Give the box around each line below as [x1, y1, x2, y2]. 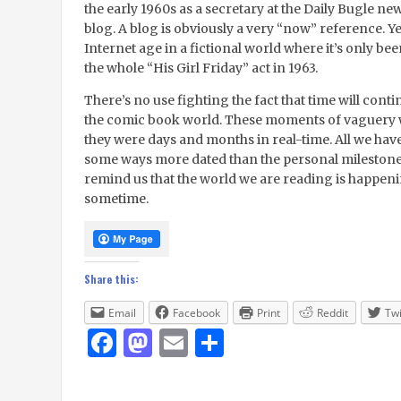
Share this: [83, 271, 139, 286]
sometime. [83, 191, 149, 207]
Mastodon [151, 325, 293, 361]
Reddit [316, 305, 348, 320]
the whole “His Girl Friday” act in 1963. [83, 60, 318, 76]
